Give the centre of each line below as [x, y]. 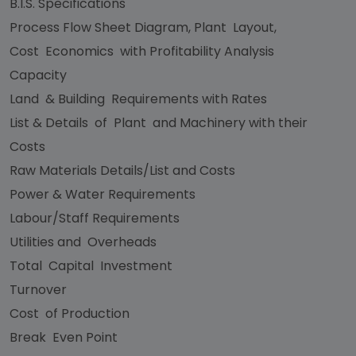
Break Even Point [64, 337]
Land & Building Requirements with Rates [138, 99]
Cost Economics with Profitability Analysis [143, 51]
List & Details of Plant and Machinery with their [159, 123]
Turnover [38, 290]
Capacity [40, 75]
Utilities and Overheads [83, 242]
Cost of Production [70, 313]
